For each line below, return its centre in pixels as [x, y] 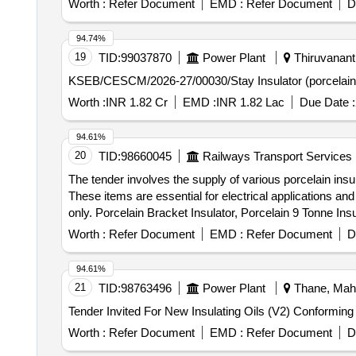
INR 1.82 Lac [250, 102]
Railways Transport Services [277, 156]
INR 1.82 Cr [136, 102]
